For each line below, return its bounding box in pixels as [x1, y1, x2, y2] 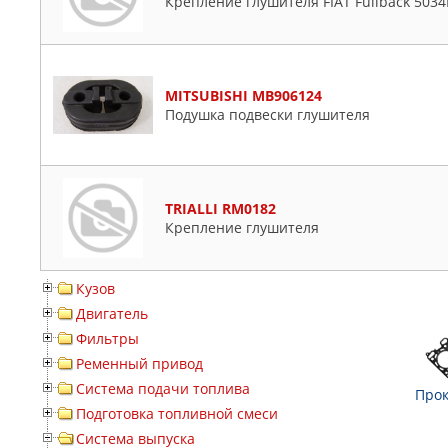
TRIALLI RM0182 [165, 199, 276, 219]
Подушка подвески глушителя [165, 105, 370, 125]
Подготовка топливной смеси [76, 404, 278, 424]
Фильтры [76, 329, 139, 349]
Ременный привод [76, 354, 203, 374]
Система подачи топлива [76, 379, 250, 399]
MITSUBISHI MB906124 [165, 86, 322, 106]
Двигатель [76, 304, 148, 324]
